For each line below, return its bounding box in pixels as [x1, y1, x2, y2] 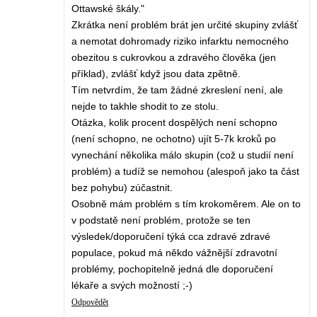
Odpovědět [71, 297, 108, 308]
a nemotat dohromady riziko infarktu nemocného [71, 35, 289, 47]
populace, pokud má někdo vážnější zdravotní [71, 247, 277, 259]
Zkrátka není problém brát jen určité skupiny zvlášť [71, 19, 298, 31]
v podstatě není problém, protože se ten [71, 214, 250, 226]
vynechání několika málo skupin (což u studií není [71, 149, 294, 161]
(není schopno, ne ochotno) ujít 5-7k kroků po [71, 133, 276, 145]
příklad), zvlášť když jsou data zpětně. [71, 68, 241, 80]
